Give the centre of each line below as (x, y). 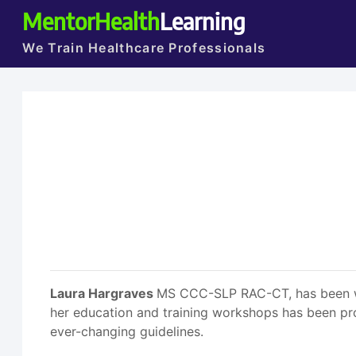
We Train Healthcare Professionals (144, 48)
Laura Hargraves (104, 293)
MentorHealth (91, 21)
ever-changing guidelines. (127, 331)
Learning (203, 21)
